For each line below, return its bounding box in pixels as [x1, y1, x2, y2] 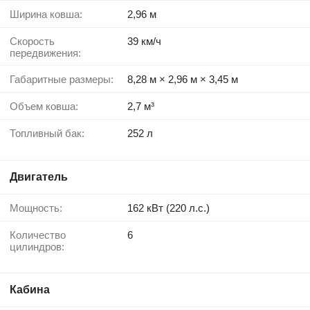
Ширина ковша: [19, 8, 82, 20]
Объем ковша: [18, 100, 78, 112]
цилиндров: [10, 240, 64, 253]
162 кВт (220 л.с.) [127, 201, 210, 214]
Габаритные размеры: [15, 73, 113, 85]
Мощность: [19, 201, 62, 214]
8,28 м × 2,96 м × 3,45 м [127, 73, 238, 85]
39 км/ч [127, 35, 161, 47]
